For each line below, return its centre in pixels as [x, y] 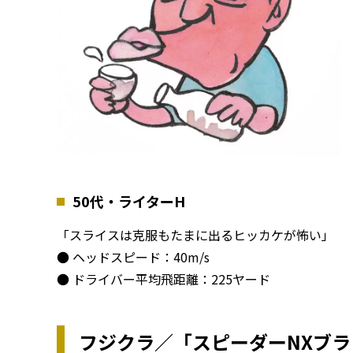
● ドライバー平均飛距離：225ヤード [163, 279]
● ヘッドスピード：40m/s [133, 257]
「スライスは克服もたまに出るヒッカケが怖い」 [195, 235]
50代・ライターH [129, 201]
